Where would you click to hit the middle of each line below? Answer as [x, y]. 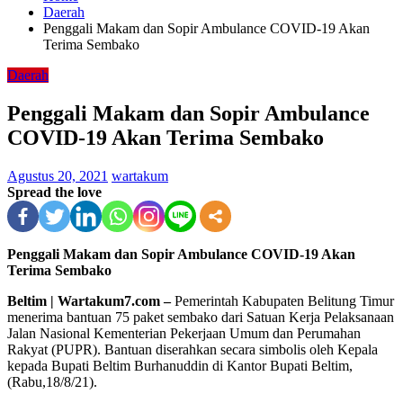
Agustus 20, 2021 [58, 175]
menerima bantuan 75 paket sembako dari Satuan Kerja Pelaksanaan [201, 317]
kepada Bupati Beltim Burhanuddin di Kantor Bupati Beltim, [180, 365]
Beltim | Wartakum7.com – [89, 300]
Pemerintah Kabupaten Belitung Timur [282, 300]
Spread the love [54, 192]
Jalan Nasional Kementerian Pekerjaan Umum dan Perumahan [184, 333]
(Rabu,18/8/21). [52, 381]
